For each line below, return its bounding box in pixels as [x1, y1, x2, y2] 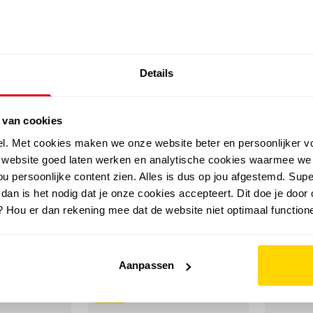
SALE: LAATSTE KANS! [150, 6, 228, 15]
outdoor [6, 71, 48, 85]
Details [139, 66, 174, 79]
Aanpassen [119, 259, 174, 272]
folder [225, 71, 256, 85]
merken [161, 71, 200, 85]
